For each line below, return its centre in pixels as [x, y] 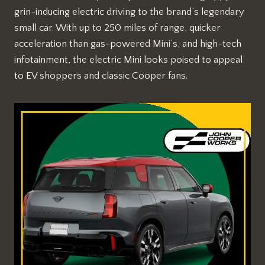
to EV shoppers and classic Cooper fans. [101, 75]
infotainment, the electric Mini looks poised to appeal [128, 59]
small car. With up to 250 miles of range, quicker [117, 28]
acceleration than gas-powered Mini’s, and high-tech [128, 43]
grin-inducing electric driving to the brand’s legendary [129, 12]
